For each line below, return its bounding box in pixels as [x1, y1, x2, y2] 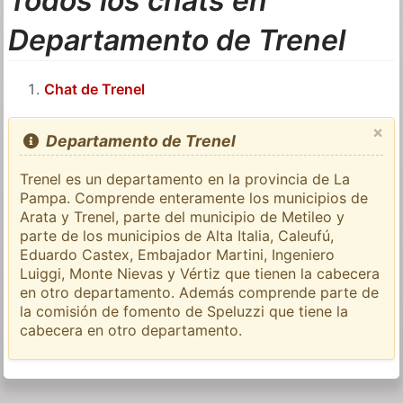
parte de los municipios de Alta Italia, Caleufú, [20, 227, 335, 246]
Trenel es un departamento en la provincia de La [20, 170, 351, 189]
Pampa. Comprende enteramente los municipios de [20, 189, 369, 208]
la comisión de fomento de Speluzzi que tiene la [20, 302, 349, 321]
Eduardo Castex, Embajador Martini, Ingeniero [20, 246, 336, 264]
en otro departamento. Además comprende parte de [20, 283, 380, 302]
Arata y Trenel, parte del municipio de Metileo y [20, 208, 345, 227]
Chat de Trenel [44, 80, 146, 99]
